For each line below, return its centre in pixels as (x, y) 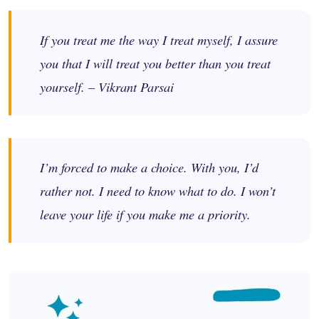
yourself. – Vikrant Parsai (107, 86)
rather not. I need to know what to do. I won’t (158, 190)
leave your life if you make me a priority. (145, 214)
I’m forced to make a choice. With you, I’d (149, 167)
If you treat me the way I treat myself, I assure (159, 39)
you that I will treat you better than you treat (155, 63)
